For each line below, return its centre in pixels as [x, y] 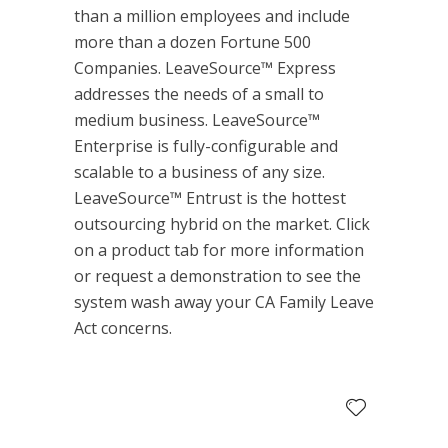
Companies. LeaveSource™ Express [205, 68]
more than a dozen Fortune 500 [192, 42]
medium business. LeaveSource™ [197, 120]
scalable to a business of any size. [199, 172]
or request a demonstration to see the [217, 276]
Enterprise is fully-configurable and [206, 146]
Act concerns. [123, 328]
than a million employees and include [212, 16]
